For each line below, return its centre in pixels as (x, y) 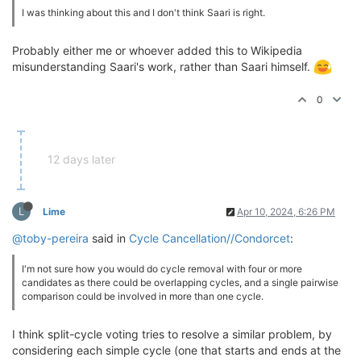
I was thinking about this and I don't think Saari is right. (143, 12)
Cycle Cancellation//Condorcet (210, 239)
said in (109, 239)
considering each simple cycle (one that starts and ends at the (176, 351)
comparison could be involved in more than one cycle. (143, 297)
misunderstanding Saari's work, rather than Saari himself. (163, 66)
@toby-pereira (50, 239)
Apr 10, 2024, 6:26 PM (286, 212)
